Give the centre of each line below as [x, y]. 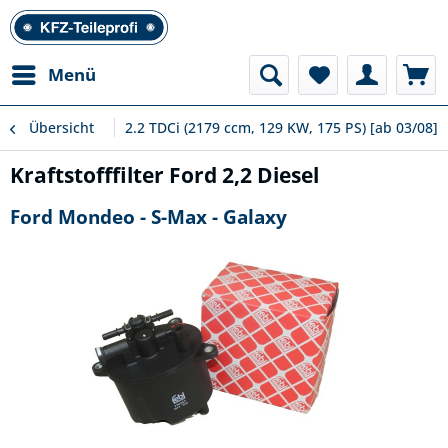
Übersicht [61, 127]
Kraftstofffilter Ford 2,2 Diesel [164, 175]
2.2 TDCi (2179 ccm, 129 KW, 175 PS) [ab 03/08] [281, 127]
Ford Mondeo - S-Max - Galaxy [148, 216]
